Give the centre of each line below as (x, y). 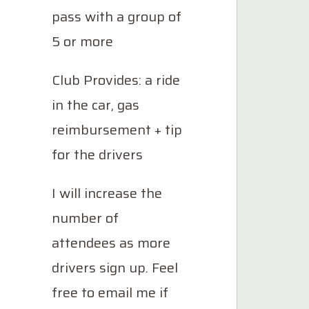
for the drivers (97, 154)
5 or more (82, 41)
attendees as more (111, 243)
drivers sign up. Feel (115, 268)
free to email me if (110, 292)
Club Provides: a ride (116, 80)
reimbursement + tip (117, 130)
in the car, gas (96, 105)
